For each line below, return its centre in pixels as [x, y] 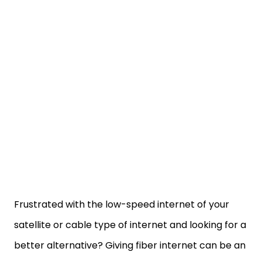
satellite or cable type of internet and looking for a [130, 225]
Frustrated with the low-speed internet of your [122, 204]
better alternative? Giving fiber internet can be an [130, 245]
